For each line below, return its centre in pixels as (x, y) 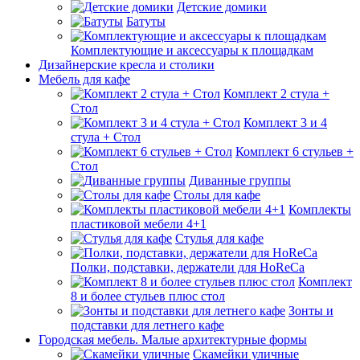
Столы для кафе (217, 195)
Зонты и (311, 311)
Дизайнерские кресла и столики (127, 65)
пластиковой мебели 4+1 (139, 224)
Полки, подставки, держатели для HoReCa (188, 267)
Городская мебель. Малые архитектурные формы (173, 340)
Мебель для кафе (84, 79)
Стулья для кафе (219, 238)
